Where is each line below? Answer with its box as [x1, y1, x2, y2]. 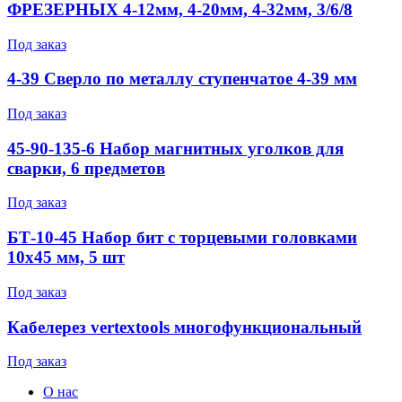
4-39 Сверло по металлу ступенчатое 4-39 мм [7, 69, 357, 89]
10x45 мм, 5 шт [7, 248, 125, 267]
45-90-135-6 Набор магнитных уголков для [7, 138, 344, 158]
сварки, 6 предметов [7, 158, 165, 178]
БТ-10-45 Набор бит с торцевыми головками [7, 228, 357, 248]
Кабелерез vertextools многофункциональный [7, 317, 362, 336]
